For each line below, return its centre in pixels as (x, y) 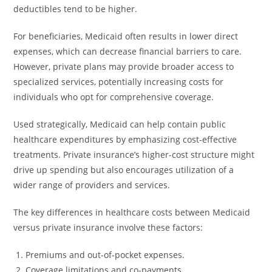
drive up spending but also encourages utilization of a (124, 170)
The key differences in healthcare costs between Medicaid (132, 212)
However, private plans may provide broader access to (124, 66)
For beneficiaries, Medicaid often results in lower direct (126, 36)
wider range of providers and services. (92, 185)
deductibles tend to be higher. (76, 9)
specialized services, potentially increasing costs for (119, 82)
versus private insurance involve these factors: (108, 227)
